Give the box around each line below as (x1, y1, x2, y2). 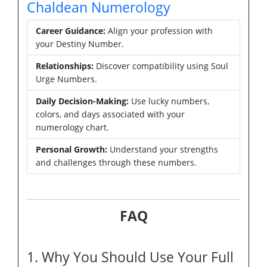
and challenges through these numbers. (36, 156, 197, 168)
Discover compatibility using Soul (94, 60, 228, 72)
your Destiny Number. (36, 38, 124, 49)
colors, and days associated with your (36, 108, 185, 120)
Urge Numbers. (36, 73, 97, 85)
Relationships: (36, 60, 94, 72)
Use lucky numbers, (129, 95, 209, 107)
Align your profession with (105, 24, 213, 36)
